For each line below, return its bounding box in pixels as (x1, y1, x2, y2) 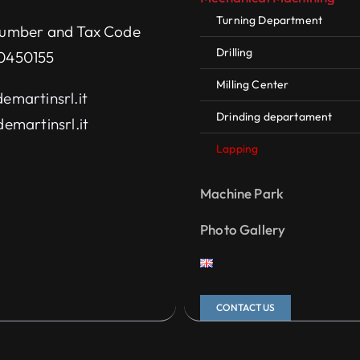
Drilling (216, 44, 253, 59)
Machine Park (200, 184, 284, 202)
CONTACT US (216, 301, 276, 313)
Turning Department (216, 12, 323, 27)
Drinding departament (216, 108, 333, 124)
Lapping (216, 141, 259, 156)
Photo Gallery (200, 220, 286, 238)
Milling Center (216, 76, 289, 92)
